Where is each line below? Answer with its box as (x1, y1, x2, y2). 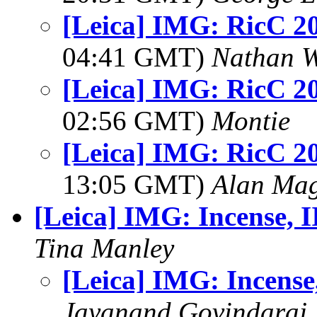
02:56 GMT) (62, 105, 212, 136)
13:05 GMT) (62, 169, 212, 200)
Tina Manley (34, 233, 174, 263)
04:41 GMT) (62, 42, 212, 72)
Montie (212, 105, 290, 136)
